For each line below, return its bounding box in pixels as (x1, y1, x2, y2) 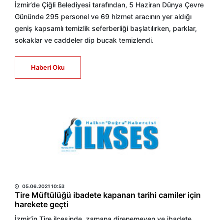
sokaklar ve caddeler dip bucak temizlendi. (15, 36, 154, 44)
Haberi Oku (31, 63, 65, 71)
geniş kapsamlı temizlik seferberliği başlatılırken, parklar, (15, 24, 197, 32)
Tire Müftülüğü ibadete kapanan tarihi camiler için (15, 190, 201, 200)
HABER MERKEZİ (15, 169, 77, 179)
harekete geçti (15, 199, 68, 209)
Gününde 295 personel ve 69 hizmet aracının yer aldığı (15, 12, 192, 21)
